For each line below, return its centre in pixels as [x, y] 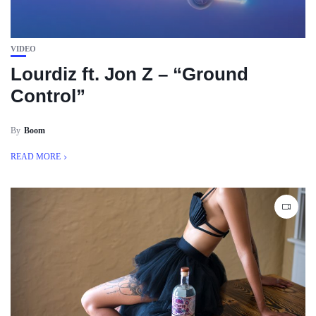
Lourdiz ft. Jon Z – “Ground [129, 74]
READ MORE [36, 157]
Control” [48, 96]
